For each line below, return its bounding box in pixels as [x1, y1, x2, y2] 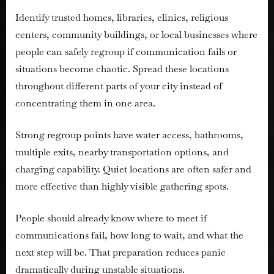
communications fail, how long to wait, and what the [15, 228, 243, 242]
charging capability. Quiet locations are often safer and [15, 162, 251, 176]
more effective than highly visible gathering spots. [15, 179, 229, 193]
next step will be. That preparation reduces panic [15, 245, 226, 259]
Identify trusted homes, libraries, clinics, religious [15, 10, 228, 24]
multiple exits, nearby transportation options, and [15, 145, 229, 158]
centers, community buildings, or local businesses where [15, 28, 257, 41]
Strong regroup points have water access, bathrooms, [15, 128, 243, 141]
